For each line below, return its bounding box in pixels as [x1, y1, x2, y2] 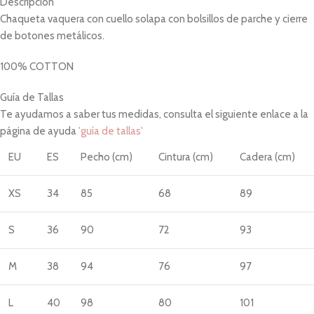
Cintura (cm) [158, 150, 213, 163]
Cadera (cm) [240, 150, 295, 163]
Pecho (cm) [81, 150, 132, 163]
